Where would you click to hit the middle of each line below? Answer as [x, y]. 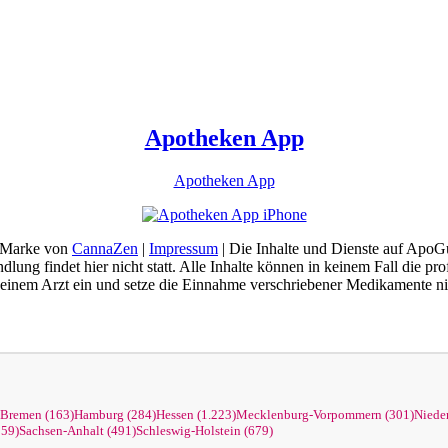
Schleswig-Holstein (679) [204, 430]
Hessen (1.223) [196, 414]
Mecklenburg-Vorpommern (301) [325, 414]
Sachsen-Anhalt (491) [77, 430]
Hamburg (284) [115, 414]
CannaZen [105, 248]
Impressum [183, 248]
